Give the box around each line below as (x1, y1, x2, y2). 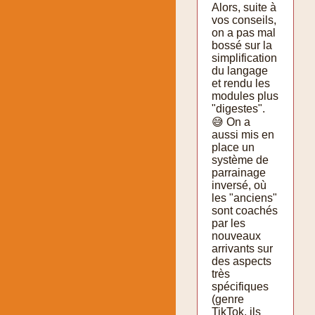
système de (212, 153, 269, 166)
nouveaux (212, 229, 261, 242)
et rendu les (212, 77, 270, 89)
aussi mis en (212, 128, 274, 141)
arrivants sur (212, 242, 273, 255)
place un (212, 141, 255, 153)
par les (212, 217, 245, 229)
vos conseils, (212, 13, 276, 26)
